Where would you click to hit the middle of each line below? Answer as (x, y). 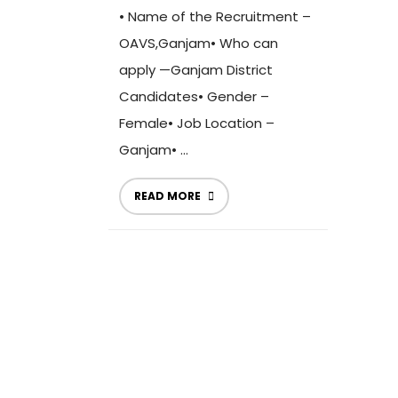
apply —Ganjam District (196, 70)
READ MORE (167, 196)
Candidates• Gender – (194, 96)
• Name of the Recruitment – (215, 16)
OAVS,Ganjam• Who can (199, 43)
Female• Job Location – (197, 123)
